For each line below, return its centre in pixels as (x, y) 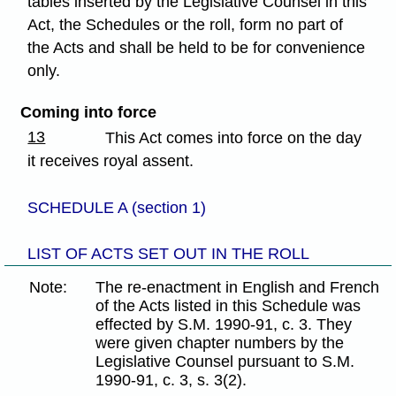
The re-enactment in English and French (238, 288)
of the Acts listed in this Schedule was (228, 306)
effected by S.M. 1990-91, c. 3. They (224, 325)
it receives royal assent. (111, 161)
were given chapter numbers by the (220, 343)
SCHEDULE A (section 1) (117, 207)
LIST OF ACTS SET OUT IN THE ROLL (169, 254)
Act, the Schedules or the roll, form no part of (186, 25)
